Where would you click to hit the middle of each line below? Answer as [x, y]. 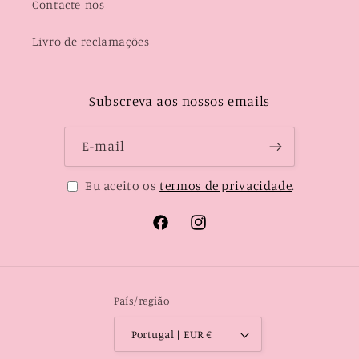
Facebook [177, 232]
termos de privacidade [226, 185]
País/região [141, 300]
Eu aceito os [122, 185]
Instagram [217, 232]
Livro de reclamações [91, 41]
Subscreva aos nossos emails [179, 101]
